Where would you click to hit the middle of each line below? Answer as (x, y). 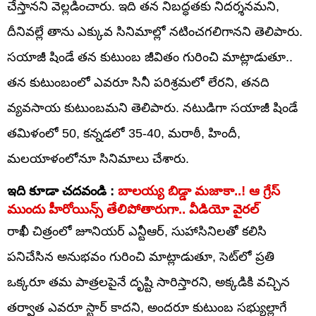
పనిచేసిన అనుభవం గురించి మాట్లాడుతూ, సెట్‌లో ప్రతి (141, 256)
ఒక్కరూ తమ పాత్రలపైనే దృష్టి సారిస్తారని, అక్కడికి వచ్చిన (148, 282)
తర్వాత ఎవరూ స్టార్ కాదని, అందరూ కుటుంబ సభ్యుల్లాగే (147, 307)
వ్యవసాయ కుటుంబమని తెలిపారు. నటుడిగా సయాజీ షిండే (152, 108)
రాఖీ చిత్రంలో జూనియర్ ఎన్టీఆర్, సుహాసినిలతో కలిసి (137, 231)
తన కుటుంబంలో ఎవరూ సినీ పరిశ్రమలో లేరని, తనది (138, 82)
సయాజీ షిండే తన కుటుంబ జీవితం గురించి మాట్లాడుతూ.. (150, 57)
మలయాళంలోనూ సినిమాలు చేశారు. (98, 158)
